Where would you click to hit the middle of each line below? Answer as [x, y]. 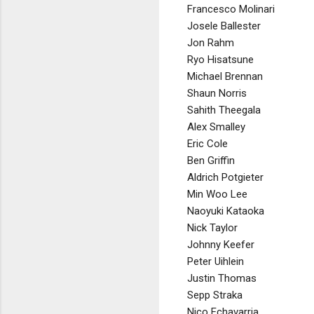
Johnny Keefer [221, 244]
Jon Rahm [211, 42]
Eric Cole [207, 143]
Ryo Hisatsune [220, 59]
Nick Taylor [212, 227]
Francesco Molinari [231, 9]
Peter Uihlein [216, 261]
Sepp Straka [215, 295]
